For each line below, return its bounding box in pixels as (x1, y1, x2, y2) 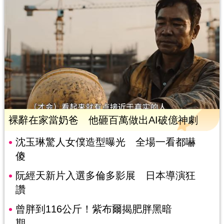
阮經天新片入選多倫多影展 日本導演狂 (15, 169, 195, 181)
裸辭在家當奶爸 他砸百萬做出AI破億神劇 (8, 114, 198, 125)
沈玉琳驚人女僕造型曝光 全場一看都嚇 (15, 136, 195, 147)
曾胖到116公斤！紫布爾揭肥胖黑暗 (15, 203, 172, 214)
